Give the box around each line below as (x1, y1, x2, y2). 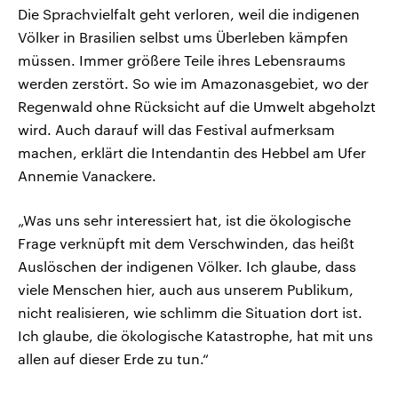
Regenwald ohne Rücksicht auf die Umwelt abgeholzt (18, 98, 376, 115)
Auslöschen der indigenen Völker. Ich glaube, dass (18, 258, 356, 275)
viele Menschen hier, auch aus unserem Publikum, (18, 281, 354, 298)
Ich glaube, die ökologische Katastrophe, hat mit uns (18, 327, 373, 345)
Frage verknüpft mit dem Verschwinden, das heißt (18, 235, 354, 252)
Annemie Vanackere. (18, 167, 156, 185)
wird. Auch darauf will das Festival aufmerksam (18, 121, 335, 139)
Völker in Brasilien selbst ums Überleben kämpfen (18, 28, 348, 46)
